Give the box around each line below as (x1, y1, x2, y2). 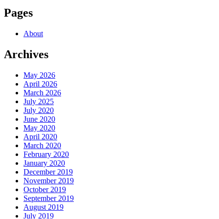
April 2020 (23, 132, 57, 141)
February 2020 (23, 150, 69, 158)
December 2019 (23, 167, 73, 176)
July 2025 (23, 97, 54, 106)
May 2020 (23, 123, 55, 132)
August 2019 (23, 202, 64, 211)
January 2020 (23, 158, 65, 167)
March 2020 (23, 141, 61, 150)
